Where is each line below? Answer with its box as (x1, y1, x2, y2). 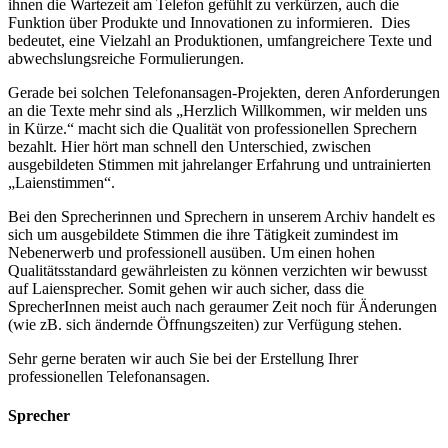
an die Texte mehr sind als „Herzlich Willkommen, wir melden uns (8, 101, 427, 119)
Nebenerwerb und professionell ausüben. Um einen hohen (8, 243, 375, 261)
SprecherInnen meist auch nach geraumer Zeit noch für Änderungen (8, 297, 437, 315)
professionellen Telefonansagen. (8, 367, 210, 385)
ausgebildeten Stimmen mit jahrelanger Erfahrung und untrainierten (8, 155, 431, 173)
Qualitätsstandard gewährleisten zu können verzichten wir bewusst (8, 261, 427, 279)
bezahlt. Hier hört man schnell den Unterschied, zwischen (8, 137, 371, 155)
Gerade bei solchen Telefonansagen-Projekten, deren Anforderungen (8, 83, 440, 101)
